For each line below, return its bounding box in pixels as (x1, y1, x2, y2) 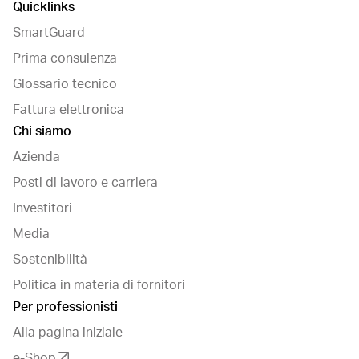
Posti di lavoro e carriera (13, 176, 158, 190)
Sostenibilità (13, 253, 87, 267)
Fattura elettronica (13, 103, 124, 117)
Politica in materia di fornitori (13, 279, 185, 292)
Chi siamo (13, 125, 71, 139)
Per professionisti (13, 301, 118, 314)
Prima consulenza (13, 52, 117, 66)
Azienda (13, 151, 60, 164)
